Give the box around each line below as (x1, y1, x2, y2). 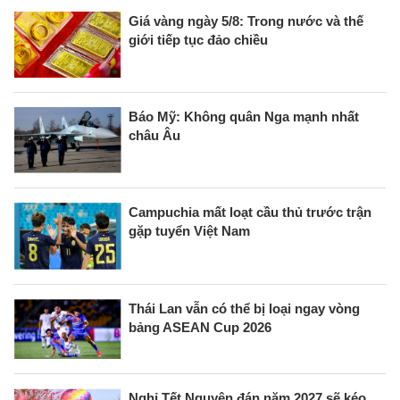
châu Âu (129, 127, 180, 143)
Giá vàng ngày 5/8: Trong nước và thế (129, 13, 363, 29)
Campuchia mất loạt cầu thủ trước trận (129, 204, 371, 221)
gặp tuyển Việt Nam (129, 223, 250, 239)
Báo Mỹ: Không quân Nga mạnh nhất (129, 108, 359, 124)
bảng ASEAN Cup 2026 (129, 319, 271, 335)
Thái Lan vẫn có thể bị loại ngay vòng (129, 300, 360, 316)
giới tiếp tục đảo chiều (129, 32, 268, 48)
